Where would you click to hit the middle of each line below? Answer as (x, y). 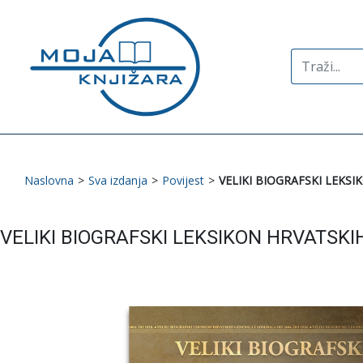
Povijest (183, 180)
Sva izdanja (118, 180)
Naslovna (49, 180)
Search (310, 58)
